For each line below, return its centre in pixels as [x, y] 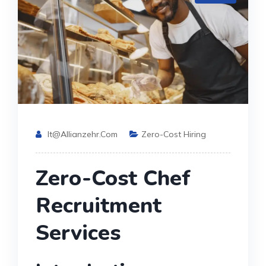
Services [78, 233]
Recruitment [99, 205]
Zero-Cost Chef [113, 178]
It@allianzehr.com [83, 134]
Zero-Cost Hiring [174, 134]
